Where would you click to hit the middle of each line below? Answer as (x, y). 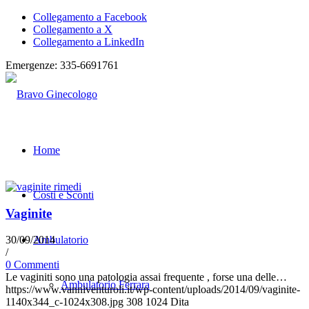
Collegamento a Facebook (90, 17)
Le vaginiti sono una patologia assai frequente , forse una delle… (146, 277)
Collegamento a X (73, 29)
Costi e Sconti (63, 195)
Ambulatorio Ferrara (105, 285)
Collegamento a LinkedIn (89, 42)
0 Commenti (32, 265)
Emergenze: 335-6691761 (62, 65)
